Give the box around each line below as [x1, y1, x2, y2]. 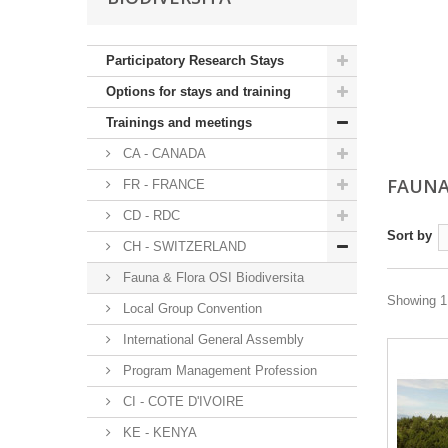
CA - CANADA [119, 146, 206, 162]
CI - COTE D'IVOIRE [119, 394, 244, 410]
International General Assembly [119, 332, 304, 348]
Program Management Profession [119, 363, 317, 379]
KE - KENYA [119, 425, 197, 441]
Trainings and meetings [106, 115, 252, 131]
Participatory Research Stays [106, 53, 284, 69]
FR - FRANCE [119, 177, 205, 193]
